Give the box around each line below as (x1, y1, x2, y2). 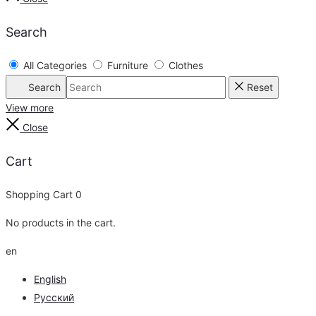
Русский (34, 291, 74, 304)
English (34, 273, 66, 286)
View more (6, 102, 54, 114)
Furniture (107, 59, 148, 72)
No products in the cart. (6, 217, 116, 229)
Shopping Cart (6, 188, 75, 201)
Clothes (169, 59, 203, 72)
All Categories (23, 59, 87, 72)
